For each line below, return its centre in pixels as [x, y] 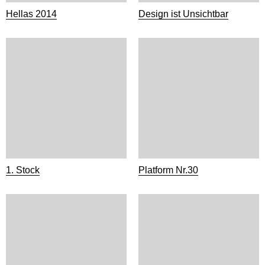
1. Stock [23, 170]
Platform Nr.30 [168, 170]
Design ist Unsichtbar [183, 14]
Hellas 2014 [31, 14]
